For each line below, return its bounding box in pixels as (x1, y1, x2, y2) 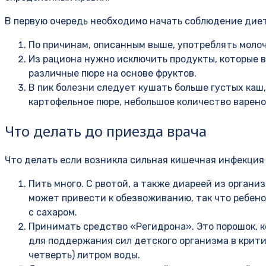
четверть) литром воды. (28, 249, 140, 261)
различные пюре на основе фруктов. (28, 67, 197, 79)
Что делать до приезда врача (5, 121, 207, 141)
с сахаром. (28, 206, 77, 218)
